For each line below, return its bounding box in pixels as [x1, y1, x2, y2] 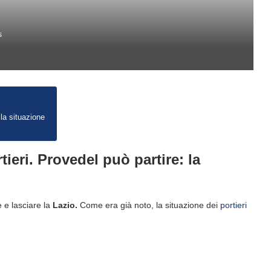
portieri [220, 200, 247, 210]
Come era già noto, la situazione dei [77, 200, 220, 210]
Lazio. [50, 200, 77, 210]
